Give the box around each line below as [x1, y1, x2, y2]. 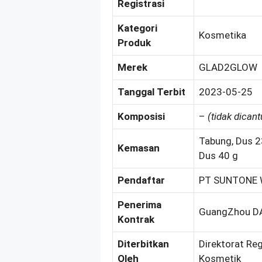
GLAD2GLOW [199, 61, 257, 73]
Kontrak [118, 213, 154, 225]
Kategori [118, 22, 157, 34]
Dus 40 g [199, 149, 238, 161]
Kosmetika [199, 29, 246, 41]
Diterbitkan [118, 237, 169, 250]
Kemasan [118, 142, 160, 154]
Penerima [118, 198, 161, 211]
